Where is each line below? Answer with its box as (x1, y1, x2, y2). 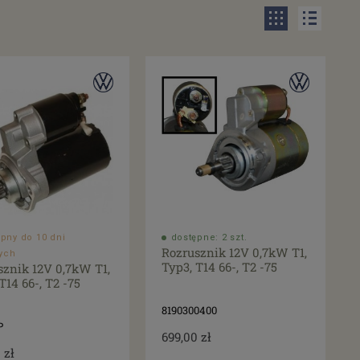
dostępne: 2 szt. (170, 232, 247, 243)
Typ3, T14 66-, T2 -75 (161, 259, 277, 276)
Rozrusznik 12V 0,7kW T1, (161, 244, 307, 261)
